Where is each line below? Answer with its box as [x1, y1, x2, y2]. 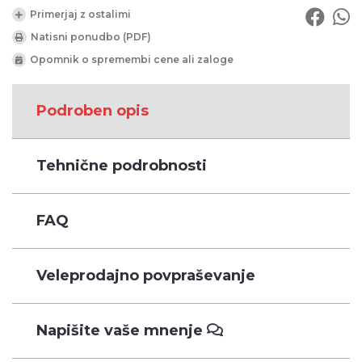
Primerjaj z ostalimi [30, 8, 131, 21]
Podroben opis [36, 102, 149, 120]
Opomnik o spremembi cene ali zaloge [30, 53, 234, 66]
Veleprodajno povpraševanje [36, 267, 255, 285]
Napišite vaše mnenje [36, 322, 207, 340]
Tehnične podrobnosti [36, 157, 207, 175]
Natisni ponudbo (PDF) [31, 31, 151, 44]
